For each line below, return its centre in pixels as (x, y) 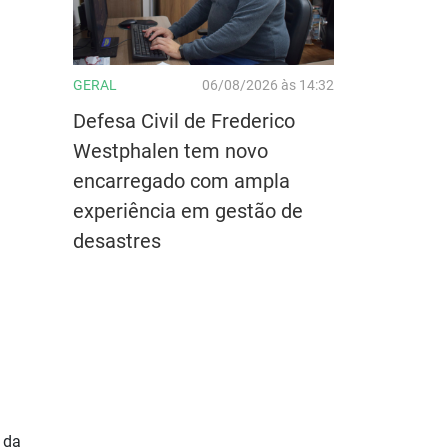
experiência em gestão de (188, 210)
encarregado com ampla (181, 180)
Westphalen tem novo (170, 150)
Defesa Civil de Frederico (184, 120)
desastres (117, 240)
